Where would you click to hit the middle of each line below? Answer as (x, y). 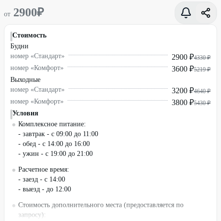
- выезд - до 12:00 (45, 189)
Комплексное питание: (52, 124)
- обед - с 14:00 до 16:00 (54, 144)
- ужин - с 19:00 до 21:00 (55, 154)
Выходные (25, 80)
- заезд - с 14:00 (42, 179)
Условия (25, 113)
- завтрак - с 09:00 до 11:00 (58, 134)
